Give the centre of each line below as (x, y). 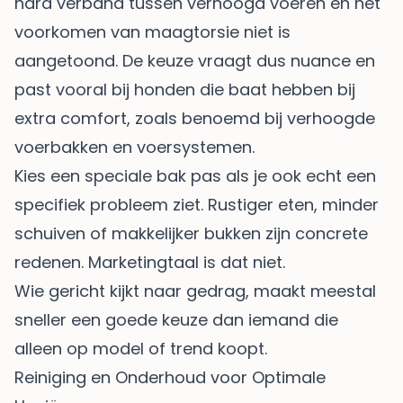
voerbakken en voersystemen (133, 148)
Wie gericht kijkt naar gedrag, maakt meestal (195, 291)
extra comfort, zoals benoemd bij (151, 119)
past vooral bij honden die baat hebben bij (185, 90)
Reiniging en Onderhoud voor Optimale (170, 378)
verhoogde (331, 119)
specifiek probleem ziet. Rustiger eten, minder (197, 205)
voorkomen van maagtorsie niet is (152, 32)
